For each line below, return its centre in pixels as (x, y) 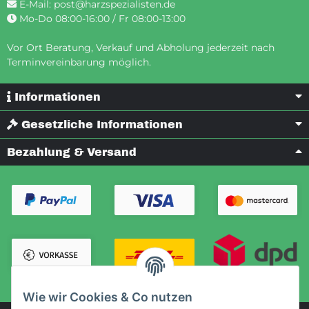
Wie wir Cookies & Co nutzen (108, 297)
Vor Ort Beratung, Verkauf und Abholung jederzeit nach (141, 47)
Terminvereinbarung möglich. (79, 62)
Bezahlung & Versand (72, 152)
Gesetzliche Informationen (100, 124)
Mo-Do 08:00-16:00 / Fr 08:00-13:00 (101, 18)
